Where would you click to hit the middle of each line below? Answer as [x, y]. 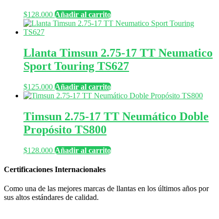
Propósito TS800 [65, 129]
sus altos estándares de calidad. [51, 197]
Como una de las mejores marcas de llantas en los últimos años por [106, 189]
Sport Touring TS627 [76, 66]
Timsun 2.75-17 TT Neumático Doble [116, 116]
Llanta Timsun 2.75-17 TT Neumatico [118, 53]
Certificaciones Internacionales [55, 169]
